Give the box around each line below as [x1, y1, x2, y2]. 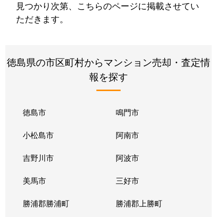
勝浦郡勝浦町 [23, 198, 70, 209]
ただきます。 [15, 12, 68, 25]
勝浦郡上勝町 [115, 198, 162, 209]
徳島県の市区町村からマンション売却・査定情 [7, 55, 210, 69]
